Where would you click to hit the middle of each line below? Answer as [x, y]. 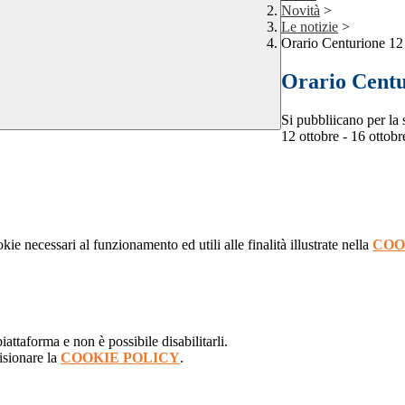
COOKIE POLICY [120, 358]
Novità [301, 11]
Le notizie [310, 27]
